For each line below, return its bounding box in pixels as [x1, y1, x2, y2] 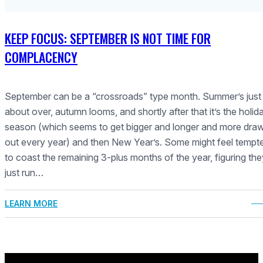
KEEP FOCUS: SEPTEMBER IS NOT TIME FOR [5, 29, 211, 48]
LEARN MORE [5, 198, 58, 209]
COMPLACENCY [5, 48, 77, 67]
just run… [5, 167, 43, 179]
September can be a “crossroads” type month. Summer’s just [5, 90, 261, 103]
